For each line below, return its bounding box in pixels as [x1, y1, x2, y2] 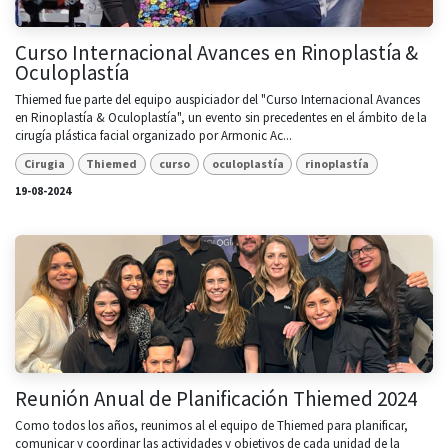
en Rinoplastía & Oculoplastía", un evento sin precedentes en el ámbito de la [15, 108, 427, 126]
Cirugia [23, 156, 65, 172]
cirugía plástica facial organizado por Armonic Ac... [15, 126, 292, 144]
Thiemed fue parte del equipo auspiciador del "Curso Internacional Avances [15, 90, 420, 108]
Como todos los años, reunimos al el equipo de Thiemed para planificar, [15, 417, 408, 435]
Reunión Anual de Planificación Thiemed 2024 [15, 385, 417, 413]
